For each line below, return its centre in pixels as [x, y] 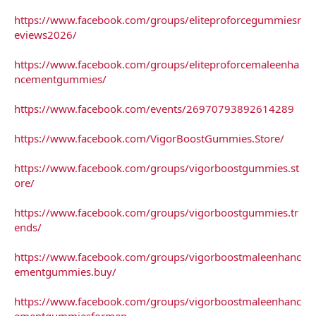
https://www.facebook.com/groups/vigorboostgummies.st [157, 168]
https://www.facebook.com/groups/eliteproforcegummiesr [158, 19]
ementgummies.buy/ [65, 271]
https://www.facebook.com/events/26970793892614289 [154, 108]
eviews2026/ [45, 34]
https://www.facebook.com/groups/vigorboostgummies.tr [156, 212]
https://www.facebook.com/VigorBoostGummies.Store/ [149, 138]
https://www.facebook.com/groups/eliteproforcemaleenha [157, 64]
